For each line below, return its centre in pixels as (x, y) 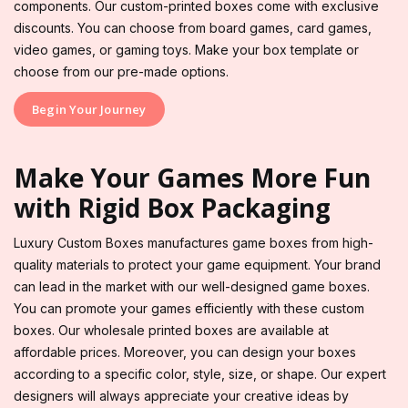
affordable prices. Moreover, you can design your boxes (185, 352)
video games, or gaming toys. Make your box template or (186, 49)
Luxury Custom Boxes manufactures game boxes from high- (194, 242)
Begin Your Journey (89, 109)
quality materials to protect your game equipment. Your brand (197, 264)
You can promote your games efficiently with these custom (189, 308)
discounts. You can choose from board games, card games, (193, 27)
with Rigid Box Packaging (172, 207)
